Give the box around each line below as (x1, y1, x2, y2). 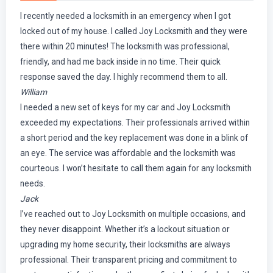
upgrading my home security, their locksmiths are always (19, 239, 230, 249)
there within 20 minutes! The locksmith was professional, (19, 41, 230, 51)
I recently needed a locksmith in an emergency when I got (19, 10, 231, 21)
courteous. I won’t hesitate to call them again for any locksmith (19, 163, 252, 173)
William (19, 87, 47, 97)
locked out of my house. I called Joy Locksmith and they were (19, 26, 247, 36)
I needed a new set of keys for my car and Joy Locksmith (19, 102, 230, 112)
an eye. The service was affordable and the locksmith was (19, 147, 236, 158)
